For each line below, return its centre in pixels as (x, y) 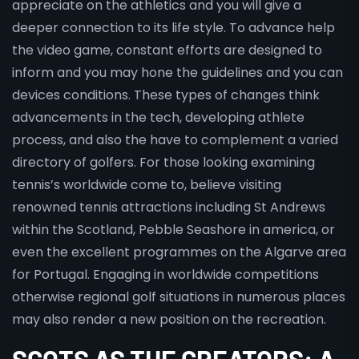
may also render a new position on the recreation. (169, 320)
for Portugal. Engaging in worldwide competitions (165, 275)
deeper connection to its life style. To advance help (173, 28)
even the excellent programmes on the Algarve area (179, 252)
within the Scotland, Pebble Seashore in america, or (173, 230)
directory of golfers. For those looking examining (163, 163)
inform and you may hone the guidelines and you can (177, 73)
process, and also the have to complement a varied (175, 140)
